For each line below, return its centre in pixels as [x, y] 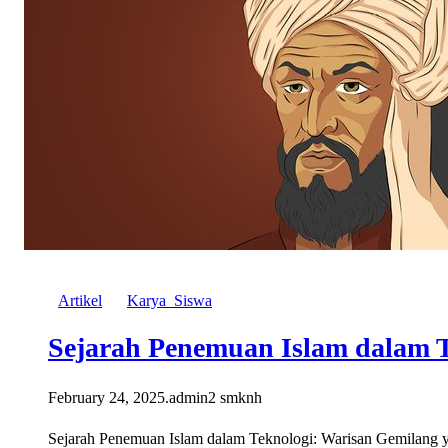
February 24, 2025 [106, 397]
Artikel [80, 300]
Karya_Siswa [169, 300]
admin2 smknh [215, 397]
